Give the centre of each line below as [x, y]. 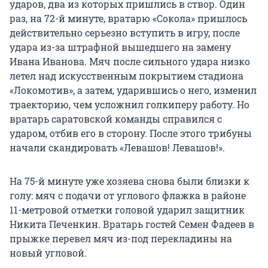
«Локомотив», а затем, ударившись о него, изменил [133, 90]
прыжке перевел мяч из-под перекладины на [121, 239]
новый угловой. [48, 253]
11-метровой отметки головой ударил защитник [127, 210]
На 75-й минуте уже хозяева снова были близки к [130, 181]
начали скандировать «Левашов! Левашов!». [117, 148]
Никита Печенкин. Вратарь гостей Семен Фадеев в [132, 224]
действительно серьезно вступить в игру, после [125, 33]
